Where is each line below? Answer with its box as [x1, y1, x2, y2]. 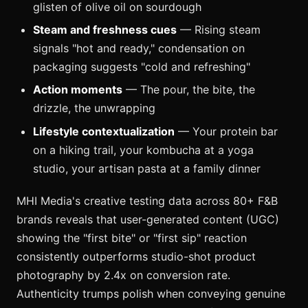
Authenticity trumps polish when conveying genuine [16, 286, 285, 300]
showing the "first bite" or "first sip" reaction [16, 230, 247, 245]
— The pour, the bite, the [122, 82, 255, 97]
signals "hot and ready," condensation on [33, 41, 245, 55]
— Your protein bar [175, 124, 278, 138]
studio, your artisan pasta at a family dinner [33, 161, 261, 175]
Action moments [33, 82, 122, 97]
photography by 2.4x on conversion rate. [16, 267, 230, 282]
